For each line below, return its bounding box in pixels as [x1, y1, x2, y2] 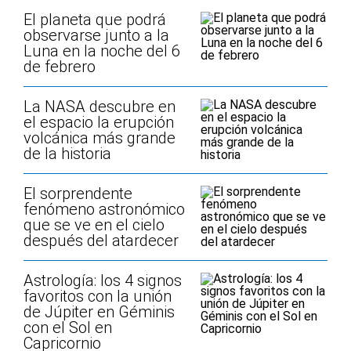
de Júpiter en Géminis [24, 302, 175, 321]
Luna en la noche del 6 [24, 42, 180, 60]
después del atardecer [24, 231, 179, 250]
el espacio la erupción [24, 113, 174, 132]
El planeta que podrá [24, 10, 166, 29]
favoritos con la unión [24, 287, 172, 306]
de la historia [24, 144, 111, 163]
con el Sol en [24, 318, 112, 337]
